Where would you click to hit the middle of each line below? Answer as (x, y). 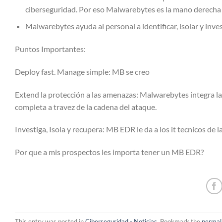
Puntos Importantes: (50, 49)
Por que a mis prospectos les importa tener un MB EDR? (109, 152)
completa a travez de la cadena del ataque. (86, 107)
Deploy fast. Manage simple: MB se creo (82, 71)
